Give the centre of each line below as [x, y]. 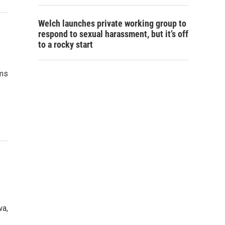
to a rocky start [66, 44]
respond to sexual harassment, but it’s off [113, 34]
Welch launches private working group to [112, 23]
